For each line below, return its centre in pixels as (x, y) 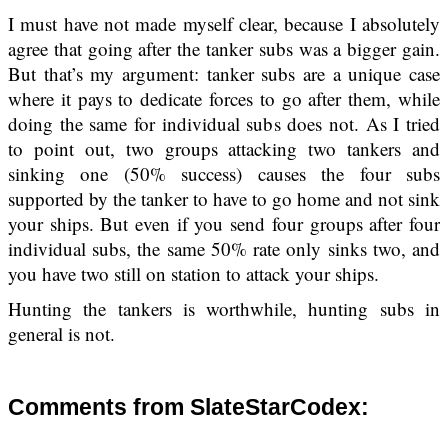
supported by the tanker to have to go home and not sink (224, 198)
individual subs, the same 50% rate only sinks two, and (224, 248)
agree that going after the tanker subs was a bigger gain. (224, 48)
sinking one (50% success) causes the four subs (224, 173)
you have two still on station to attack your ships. (193, 273)
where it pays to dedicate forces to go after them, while (224, 98)
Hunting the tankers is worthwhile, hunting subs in (224, 308)
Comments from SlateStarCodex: (188, 406)
